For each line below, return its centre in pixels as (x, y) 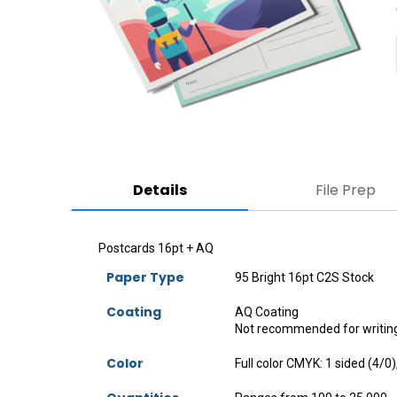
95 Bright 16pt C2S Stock (304, 278)
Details (160, 191)
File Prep (345, 191)
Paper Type (145, 278)
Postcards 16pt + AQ (156, 248)
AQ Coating (266, 312)
